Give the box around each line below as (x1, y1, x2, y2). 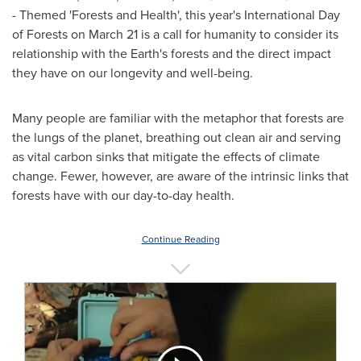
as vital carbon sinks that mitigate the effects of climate (12, 147, 320, 166)
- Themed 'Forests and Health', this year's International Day (12, 6, 340, 24)
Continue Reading (141, 232, 220, 247)
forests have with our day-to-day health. (12, 186, 234, 205)
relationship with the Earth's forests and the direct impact (12, 44, 331, 63)
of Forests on (12, 25, 89, 44)
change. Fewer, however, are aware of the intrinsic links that (12, 167, 349, 185)
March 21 (89, 25, 138, 44)
